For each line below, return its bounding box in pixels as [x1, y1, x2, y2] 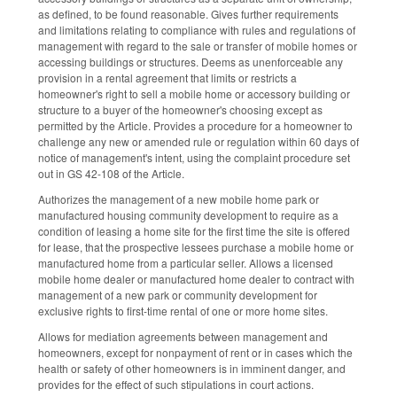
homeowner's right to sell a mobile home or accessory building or [38, 86, 350, 102]
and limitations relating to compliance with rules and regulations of [38, 22, 355, 38]
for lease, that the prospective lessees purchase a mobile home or [38, 238, 354, 254]
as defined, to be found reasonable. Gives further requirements [38, 6, 339, 22]
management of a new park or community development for [38, 286, 317, 302]
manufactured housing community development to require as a [38, 206, 339, 222]
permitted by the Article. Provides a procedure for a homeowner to [38, 118, 353, 134]
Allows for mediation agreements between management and [38, 328, 328, 344]
